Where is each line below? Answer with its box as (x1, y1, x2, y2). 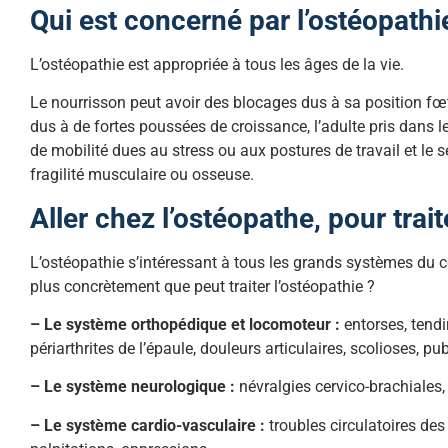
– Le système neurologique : (30, 377, 235, 397)
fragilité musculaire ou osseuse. (30, 165, 254, 185)
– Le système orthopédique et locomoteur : (30, 315, 340, 335)
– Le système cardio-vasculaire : (30, 415, 265, 435)
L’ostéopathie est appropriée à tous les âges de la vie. (30, 54, 404, 74)
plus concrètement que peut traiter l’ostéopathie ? (30, 276, 375, 296)
